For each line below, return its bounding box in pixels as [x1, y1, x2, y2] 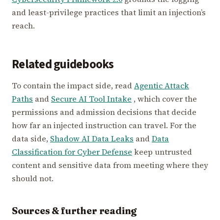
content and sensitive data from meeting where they [12, 160, 208, 171]
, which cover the [132, 93, 197, 105]
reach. [12, 20, 35, 31]
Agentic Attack [134, 80, 189, 91]
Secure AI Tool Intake [51, 93, 132, 105]
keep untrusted [132, 146, 192, 158]
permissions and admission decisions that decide [12, 107, 196, 118]
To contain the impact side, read [12, 80, 134, 91]
